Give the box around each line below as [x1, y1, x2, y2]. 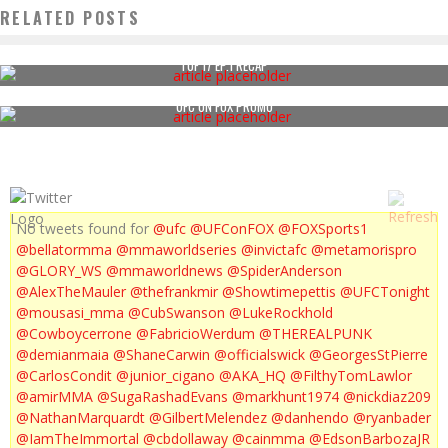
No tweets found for [16, 219, 153, 239]
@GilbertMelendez [149, 408, 267, 428]
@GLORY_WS [16, 261, 102, 281]
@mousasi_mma [16, 303, 124, 323]
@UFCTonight [340, 282, 430, 302]
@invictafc [241, 240, 307, 260]
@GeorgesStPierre [309, 345, 428, 365]
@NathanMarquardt [16, 408, 145, 428]
